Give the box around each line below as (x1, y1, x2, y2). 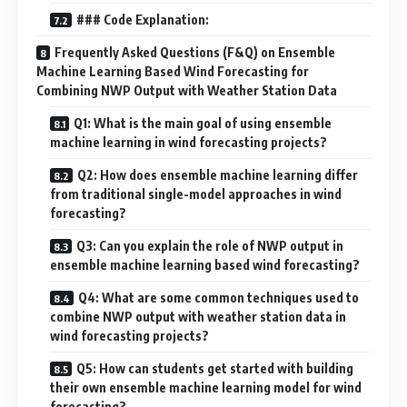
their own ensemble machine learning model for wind (50, 380, 362, 396)
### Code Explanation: (76, 12, 209, 28)
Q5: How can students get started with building (76, 361, 353, 377)
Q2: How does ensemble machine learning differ (77, 167, 358, 184)
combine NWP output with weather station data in (50, 309, 346, 325)
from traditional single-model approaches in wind (50, 186, 342, 203)
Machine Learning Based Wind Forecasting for (36, 64, 309, 80)
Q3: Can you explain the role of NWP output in (76, 238, 343, 254)
